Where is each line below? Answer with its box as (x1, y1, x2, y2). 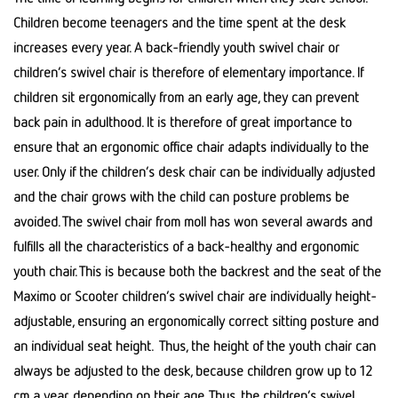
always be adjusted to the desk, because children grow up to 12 (13, 362, 372, 379)
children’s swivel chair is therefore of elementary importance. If (13, 63, 363, 81)
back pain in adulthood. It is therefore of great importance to (13, 113, 352, 131)
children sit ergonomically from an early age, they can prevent (13, 88, 359, 106)
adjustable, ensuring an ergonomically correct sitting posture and (13, 312, 378, 330)
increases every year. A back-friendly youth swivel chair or (13, 38, 339, 56)
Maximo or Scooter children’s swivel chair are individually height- (13, 287, 377, 305)
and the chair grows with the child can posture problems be (13, 187, 349, 205)
